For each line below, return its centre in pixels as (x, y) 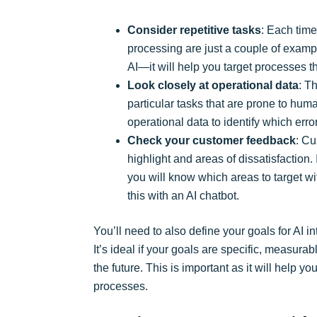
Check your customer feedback (212, 140)
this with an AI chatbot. (183, 195)
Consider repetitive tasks (194, 30)
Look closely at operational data (213, 85)
